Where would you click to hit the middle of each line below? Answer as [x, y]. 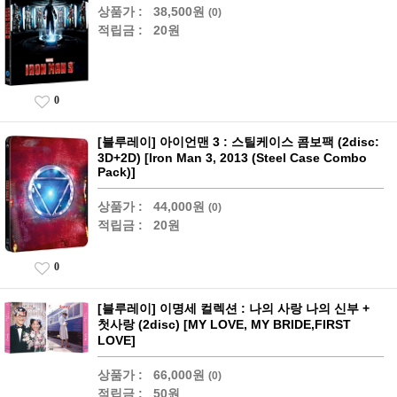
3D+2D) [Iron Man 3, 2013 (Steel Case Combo [232, 158]
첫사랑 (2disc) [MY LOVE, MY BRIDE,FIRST [224, 325]
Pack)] [117, 172]
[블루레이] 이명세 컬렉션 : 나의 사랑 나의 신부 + [234, 309]
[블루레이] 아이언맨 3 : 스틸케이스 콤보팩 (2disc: [238, 142]
